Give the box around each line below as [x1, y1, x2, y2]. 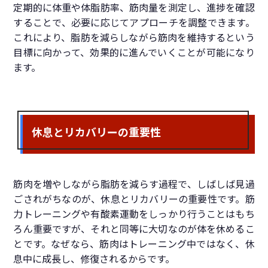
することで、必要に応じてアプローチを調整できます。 [13, 17, 255, 29]
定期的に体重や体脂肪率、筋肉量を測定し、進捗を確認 [13, 2, 255, 14]
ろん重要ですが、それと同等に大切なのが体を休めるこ [13, 223, 255, 236]
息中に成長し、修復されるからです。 [13, 253, 175, 266]
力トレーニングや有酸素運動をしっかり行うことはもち [13, 208, 255, 221]
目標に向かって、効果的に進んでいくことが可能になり [13, 47, 255, 59]
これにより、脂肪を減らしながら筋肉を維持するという [13, 32, 255, 44]
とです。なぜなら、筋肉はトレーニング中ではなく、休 [13, 238, 255, 251]
